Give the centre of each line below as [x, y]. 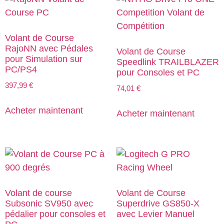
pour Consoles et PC [158, 73]
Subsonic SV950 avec [49, 203]
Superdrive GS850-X [158, 203]
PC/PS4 [21, 70]
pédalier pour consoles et [55, 214]
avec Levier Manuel [155, 214]
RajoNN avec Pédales [49, 49]
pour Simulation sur [44, 59]
